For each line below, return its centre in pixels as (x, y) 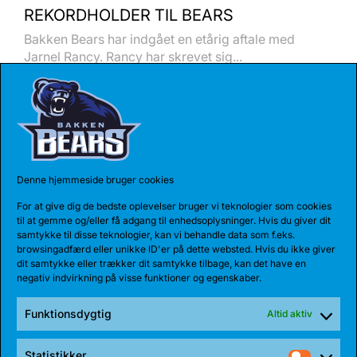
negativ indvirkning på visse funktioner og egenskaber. (139, 277)
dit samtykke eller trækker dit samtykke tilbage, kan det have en (161, 263)
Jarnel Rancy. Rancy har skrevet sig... (133, 57)
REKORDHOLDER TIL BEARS (129, 16)
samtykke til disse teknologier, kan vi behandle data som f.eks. (156, 234)
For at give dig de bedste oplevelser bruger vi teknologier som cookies (174, 206)
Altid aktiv (290, 314)
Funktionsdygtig (68, 313)
